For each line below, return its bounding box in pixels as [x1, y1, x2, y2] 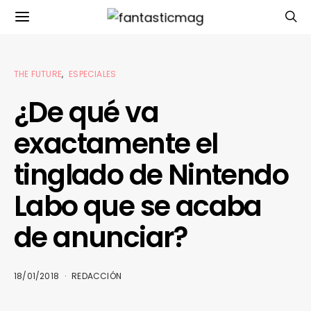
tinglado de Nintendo [14, 155, 288, 194]
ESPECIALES [69, 68, 117, 80]
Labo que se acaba [14, 187, 262, 226]
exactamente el [14, 124, 218, 163]
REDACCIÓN [72, 270, 122, 282]
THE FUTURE [14, 68, 62, 80]
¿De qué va [14, 93, 158, 132]
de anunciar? [14, 218, 187, 257]
